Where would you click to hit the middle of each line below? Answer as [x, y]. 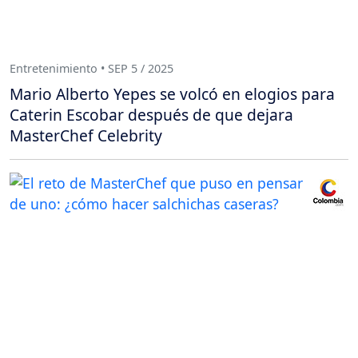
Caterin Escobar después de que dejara [151, 114]
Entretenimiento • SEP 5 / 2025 [91, 69]
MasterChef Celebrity [86, 135]
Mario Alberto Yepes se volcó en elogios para [172, 93]
